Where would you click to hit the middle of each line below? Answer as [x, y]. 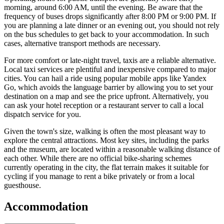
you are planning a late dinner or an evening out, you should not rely [112, 25]
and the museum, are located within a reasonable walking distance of [112, 149]
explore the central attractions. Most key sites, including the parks [106, 140]
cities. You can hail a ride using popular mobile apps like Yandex [105, 78]
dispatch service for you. [42, 114]
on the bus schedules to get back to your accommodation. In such [106, 34]
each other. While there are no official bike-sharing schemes [98, 158]
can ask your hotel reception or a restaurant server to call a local [104, 105]
